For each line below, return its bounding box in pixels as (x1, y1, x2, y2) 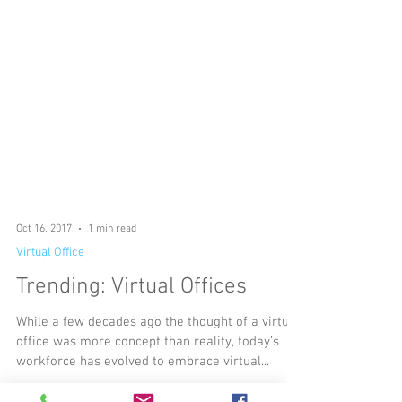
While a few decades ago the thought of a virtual (16, 368, 300, 384)
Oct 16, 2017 (16, 276, 72, 289)
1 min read (88, 276, 136, 289)
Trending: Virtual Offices (16, 328, 247, 354)
